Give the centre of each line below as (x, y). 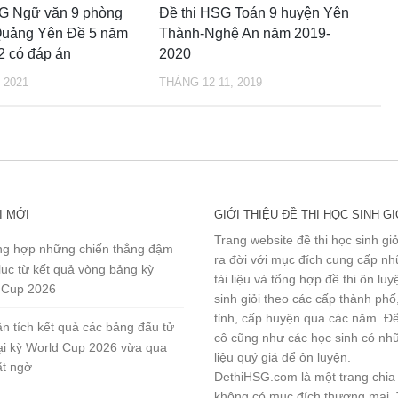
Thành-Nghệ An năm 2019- (244, 33)
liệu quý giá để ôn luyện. (283, 357)
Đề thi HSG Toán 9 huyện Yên (254, 12)
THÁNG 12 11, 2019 (210, 82)
